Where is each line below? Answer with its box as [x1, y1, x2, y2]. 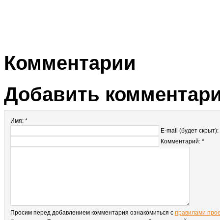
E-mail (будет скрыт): [161, 127, 219, 134]
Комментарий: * [161, 138, 204, 145]
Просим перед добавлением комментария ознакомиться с [10, 209, 175, 216]
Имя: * [10, 117, 27, 124]
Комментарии [4, 52, 136, 74]
